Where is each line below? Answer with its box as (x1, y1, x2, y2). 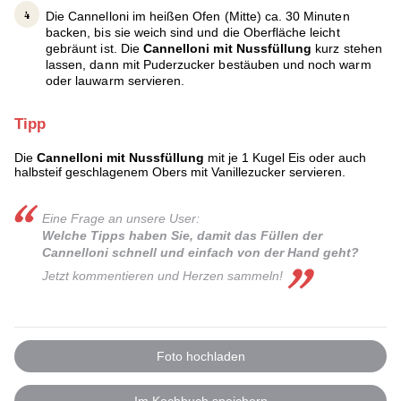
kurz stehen (315, 41, 382, 56)
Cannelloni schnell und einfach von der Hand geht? (42, 244, 360, 260)
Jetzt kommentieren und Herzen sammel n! (42, 268, 284, 283)
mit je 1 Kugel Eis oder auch (204, 150, 366, 166)
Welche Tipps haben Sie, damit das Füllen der (42, 227, 323, 243)
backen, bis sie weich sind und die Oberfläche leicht (46, 25, 340, 40)
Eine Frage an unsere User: (42, 210, 200, 226)
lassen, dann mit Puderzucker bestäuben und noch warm (46, 57, 371, 73)
